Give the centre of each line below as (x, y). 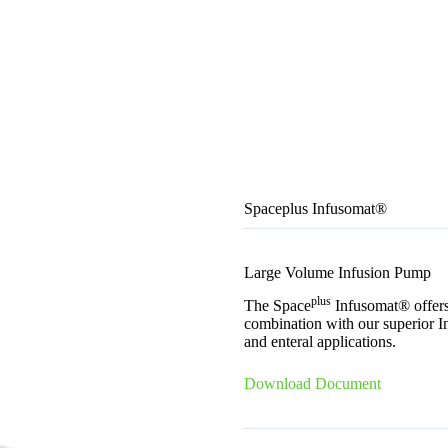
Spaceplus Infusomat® (315, 209)
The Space (277, 306)
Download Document (312, 384)
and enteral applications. (320, 342)
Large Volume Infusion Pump (337, 273)
